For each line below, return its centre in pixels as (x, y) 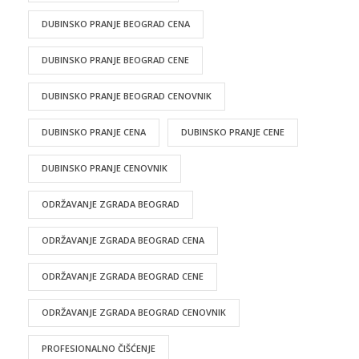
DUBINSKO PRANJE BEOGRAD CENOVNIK (127, 95)
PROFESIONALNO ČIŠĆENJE (99, 348)
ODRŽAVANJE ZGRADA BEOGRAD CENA (123, 240)
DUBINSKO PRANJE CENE (233, 131)
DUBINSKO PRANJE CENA (94, 131)
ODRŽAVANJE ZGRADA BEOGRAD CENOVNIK (134, 312)
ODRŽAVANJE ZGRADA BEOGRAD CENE (123, 276)
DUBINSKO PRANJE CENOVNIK (105, 167)
